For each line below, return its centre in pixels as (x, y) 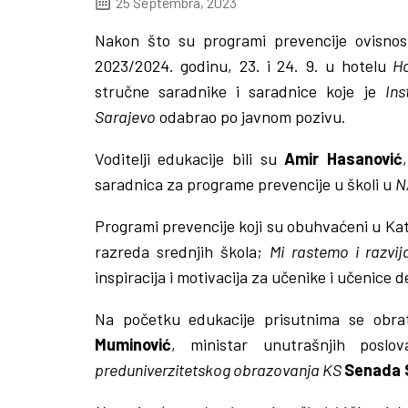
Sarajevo (125, 116)
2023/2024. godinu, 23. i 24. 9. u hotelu (244, 65)
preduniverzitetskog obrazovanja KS (219, 369)
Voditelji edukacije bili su (189, 158)
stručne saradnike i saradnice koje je (240, 91)
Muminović (133, 344)
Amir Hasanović (344, 158)
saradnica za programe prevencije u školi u (245, 184)
